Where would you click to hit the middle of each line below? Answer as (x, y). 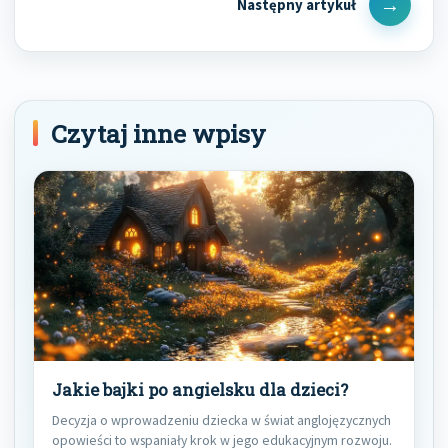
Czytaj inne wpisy (158, 133)
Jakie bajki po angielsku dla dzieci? (200, 389)
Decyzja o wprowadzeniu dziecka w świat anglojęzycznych (221, 419)
